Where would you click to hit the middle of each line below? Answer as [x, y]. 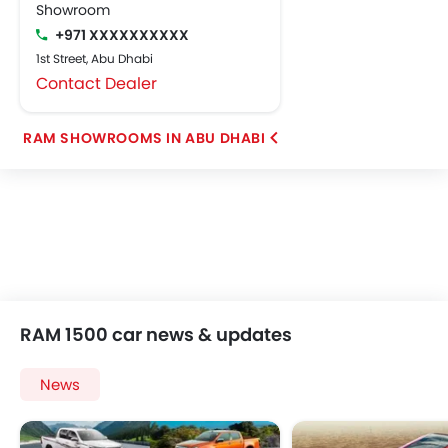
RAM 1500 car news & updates [156, 335]
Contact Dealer [96, 84]
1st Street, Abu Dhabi [94, 59]
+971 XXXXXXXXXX [122, 35]
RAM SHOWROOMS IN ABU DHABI [144, 138]
